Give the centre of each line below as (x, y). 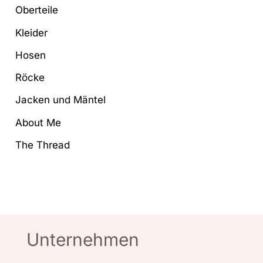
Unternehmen (83, 239)
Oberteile (37, 10)
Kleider (32, 33)
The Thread (43, 145)
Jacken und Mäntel (61, 100)
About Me (38, 122)
